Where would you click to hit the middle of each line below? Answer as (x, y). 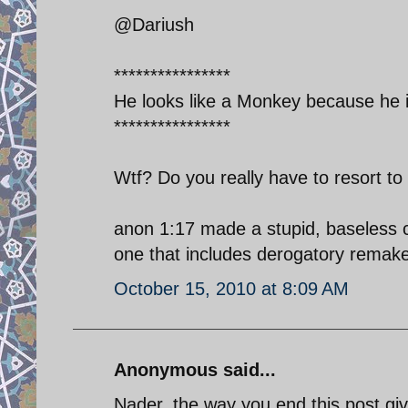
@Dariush (154, 24)
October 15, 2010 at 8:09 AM (231, 288)
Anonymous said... (195, 369)
